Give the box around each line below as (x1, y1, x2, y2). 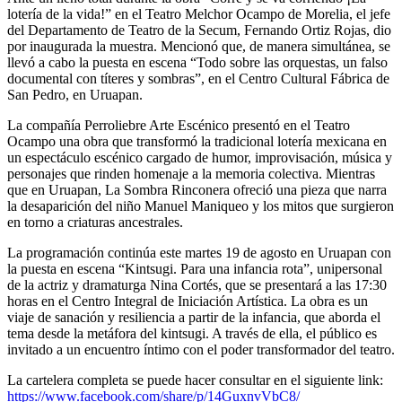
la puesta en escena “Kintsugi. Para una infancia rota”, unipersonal (7, 260, 382, 276)
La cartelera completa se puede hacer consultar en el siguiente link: (7, 371, 383, 388)
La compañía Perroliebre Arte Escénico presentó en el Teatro (7, 117, 350, 133)
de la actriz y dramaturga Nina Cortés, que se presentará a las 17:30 (7, 276, 387, 293)
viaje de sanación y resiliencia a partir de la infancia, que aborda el (7, 309, 380, 325)
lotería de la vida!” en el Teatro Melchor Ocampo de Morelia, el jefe (7, 5, 390, 22)
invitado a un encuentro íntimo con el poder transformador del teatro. (7, 341, 395, 357)
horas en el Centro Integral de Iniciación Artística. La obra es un (7, 293, 368, 309)
